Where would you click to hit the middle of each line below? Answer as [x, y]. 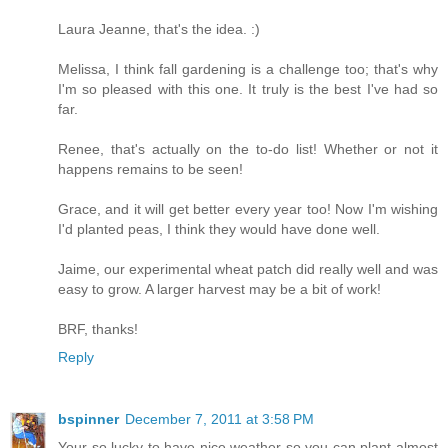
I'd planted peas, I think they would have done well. [219, 228]
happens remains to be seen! [150, 168]
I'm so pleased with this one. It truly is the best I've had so [248, 88]
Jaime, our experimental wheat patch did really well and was [248, 268]
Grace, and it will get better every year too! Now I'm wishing [248, 208]
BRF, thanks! [98, 328]
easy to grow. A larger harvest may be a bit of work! [219, 288]
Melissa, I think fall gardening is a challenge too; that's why [248, 68]
